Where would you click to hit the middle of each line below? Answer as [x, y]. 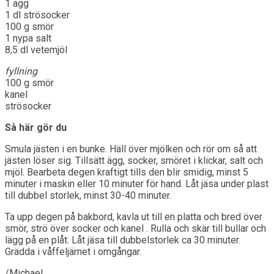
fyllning [21, 71]
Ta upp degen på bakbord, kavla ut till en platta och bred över [134, 217]
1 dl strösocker [37, 15]
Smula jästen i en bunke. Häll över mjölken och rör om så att [131, 149]
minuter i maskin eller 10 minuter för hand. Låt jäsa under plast [137, 183]
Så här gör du [36, 127]
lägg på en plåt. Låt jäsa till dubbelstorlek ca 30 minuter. [123, 240]
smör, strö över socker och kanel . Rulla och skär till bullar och [135, 228]
